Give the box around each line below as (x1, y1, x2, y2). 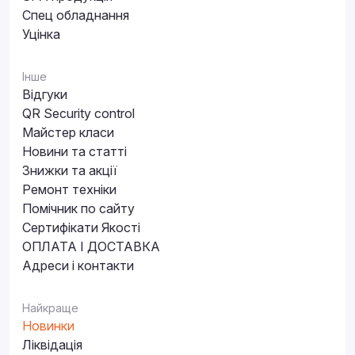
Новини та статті (22, 143, 127, 159)
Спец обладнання (22, 7, 129, 23)
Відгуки (22, 86, 67, 102)
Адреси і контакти (22, 258, 134, 273)
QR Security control (22, 105, 135, 121)
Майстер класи (22, 124, 114, 140)
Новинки (22, 318, 74, 334)
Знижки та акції (22, 162, 117, 178)
